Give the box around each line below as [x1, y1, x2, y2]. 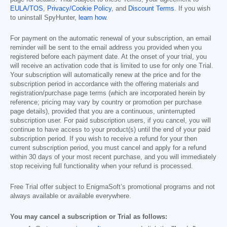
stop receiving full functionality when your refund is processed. [10, 162, 193, 170]
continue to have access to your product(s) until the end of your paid [10, 126, 210, 133]
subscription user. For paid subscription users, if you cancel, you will [10, 117, 211, 124]
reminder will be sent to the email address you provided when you [10, 44, 202, 51]
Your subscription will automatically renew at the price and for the [10, 71, 201, 79]
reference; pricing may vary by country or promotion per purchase [10, 98, 202, 106]
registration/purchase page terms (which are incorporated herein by [10, 89, 205, 97]
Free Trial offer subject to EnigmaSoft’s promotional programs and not [10, 183, 215, 191]
